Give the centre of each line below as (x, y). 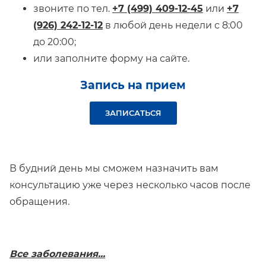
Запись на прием (133, 85)
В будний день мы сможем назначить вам (114, 168)
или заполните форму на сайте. (111, 58)
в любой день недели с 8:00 (173, 25)
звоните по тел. (73, 8)
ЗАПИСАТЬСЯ (133, 113)
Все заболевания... (57, 254)
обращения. (39, 201)
